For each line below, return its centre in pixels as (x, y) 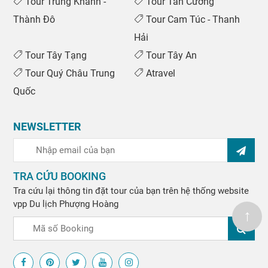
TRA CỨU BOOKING (60, 176)
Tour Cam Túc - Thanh (192, 20)
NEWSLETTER (47, 127)
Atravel (159, 74)
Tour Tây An (170, 56)
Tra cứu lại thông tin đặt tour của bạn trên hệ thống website (131, 191)
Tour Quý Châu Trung (69, 74)
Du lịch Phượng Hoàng (73, 204)
